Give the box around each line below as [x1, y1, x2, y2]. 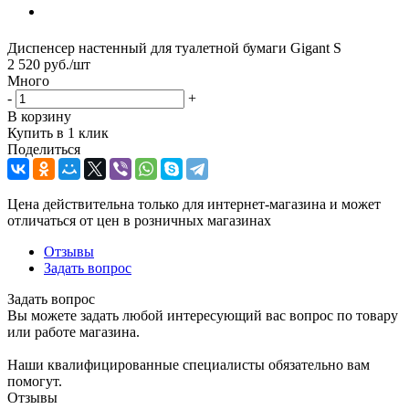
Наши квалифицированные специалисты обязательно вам [7, 356, 370, 372]
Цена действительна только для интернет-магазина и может [7, 195, 381, 212]
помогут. [7, 372, 62, 389]
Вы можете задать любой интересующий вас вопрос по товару [7, 307, 398, 323]
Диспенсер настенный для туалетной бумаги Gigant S [7, 39, 341, 56]
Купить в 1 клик [7, 124, 109, 141]
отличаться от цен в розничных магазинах [7, 212, 271, 228]
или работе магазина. [7, 323, 140, 340]
